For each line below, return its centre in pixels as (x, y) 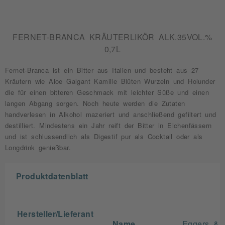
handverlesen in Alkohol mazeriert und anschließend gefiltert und (111, 114)
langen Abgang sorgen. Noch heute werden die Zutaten (95, 103)
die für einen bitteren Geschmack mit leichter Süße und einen (107, 92)
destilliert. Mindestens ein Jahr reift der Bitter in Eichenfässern (108, 125)
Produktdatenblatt (52, 176)
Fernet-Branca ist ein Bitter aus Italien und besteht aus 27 (102, 70)
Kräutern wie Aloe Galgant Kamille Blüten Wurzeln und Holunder (110, 81)
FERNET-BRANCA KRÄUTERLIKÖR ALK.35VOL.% (113, 37)
